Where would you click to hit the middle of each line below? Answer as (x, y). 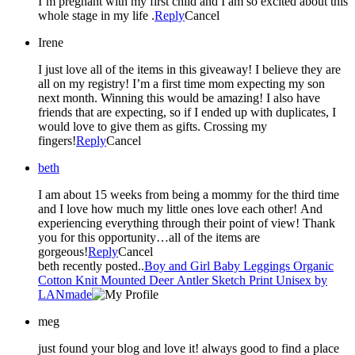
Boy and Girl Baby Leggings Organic (239, 265)
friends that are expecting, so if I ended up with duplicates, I (187, 112)
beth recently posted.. (91, 265)
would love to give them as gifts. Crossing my (153, 126)
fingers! (57, 140)
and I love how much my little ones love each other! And (180, 208)
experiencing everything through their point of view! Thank (187, 223)
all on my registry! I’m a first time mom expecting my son (181, 83)
